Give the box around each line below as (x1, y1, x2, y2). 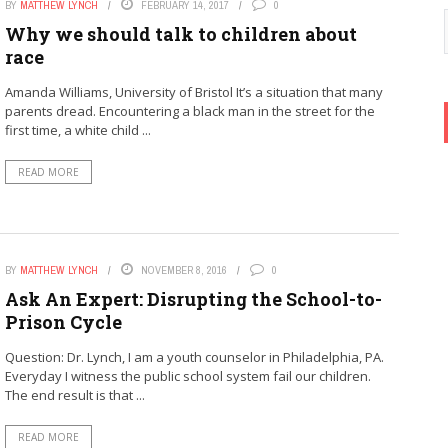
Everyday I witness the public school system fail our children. (4, 366, 371, 385)
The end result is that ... (4, 385, 145, 404)
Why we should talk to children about (4, 22, 357, 46)
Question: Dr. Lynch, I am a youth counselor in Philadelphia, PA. (4, 347, 384, 366)
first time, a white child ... (4, 121, 151, 139)
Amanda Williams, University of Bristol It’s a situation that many (4, 83, 383, 101)
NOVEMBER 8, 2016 (140, 262, 227, 277)
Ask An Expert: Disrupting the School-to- (4, 286, 382, 311)
